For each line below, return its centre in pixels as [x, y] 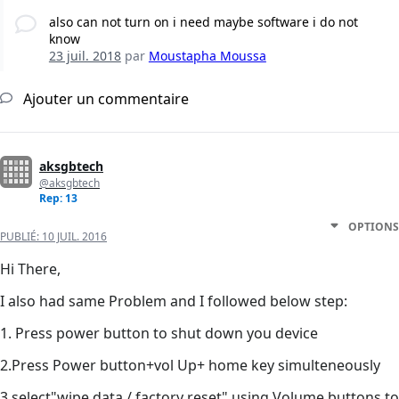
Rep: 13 [58, 199]
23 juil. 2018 [85, 56]
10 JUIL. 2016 [74, 237]
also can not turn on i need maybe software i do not [203, 22]
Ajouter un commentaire [104, 99]
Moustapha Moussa [207, 56]
